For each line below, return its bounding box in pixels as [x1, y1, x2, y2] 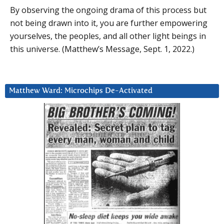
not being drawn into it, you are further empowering [10, 17, 207, 28]
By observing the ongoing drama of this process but [10, 4, 206, 15]
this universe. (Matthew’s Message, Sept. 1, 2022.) [10, 43, 194, 54]
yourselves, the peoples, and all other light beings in [10, 30, 206, 41]
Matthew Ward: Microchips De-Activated [9, 86, 152, 94]
